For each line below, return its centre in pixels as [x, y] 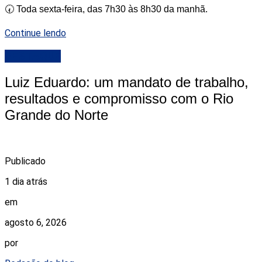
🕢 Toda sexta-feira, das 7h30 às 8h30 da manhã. [106, 9]
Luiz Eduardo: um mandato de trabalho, [127, 82]
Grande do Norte [56, 115]
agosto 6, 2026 [36, 222]
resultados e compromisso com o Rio [119, 98]
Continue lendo [35, 33]
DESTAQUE [33, 56]
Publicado [25, 161]
